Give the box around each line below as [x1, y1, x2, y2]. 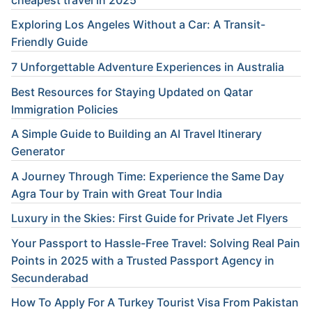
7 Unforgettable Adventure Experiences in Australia [11, 59, 284, 74]
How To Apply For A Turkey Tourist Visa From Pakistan [11, 295, 299, 310]
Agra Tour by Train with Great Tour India [11, 186, 222, 201]
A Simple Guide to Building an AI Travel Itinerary [11, 127, 262, 141]
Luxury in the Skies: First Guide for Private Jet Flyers [11, 211, 288, 226]
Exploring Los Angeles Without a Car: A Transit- [11, 17, 265, 32]
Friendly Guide [11, 35, 88, 49]
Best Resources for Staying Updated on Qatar [11, 84, 253, 99]
